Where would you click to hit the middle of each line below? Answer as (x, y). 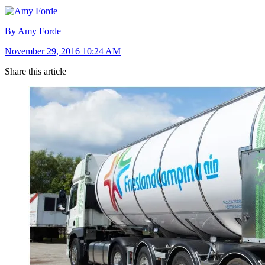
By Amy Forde (33, 31)
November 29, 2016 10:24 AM (63, 51)
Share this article (35, 71)
